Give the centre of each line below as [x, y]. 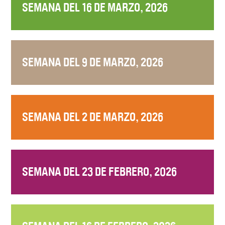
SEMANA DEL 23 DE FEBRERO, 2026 [100, 172]
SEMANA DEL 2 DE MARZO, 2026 [93, 117]
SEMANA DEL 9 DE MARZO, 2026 [93, 62]
